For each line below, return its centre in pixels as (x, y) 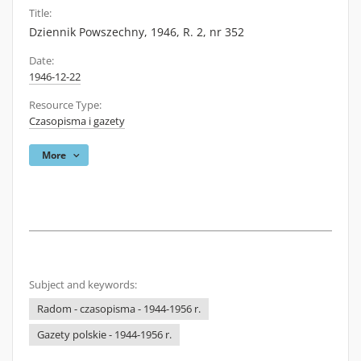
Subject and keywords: (83, 285)
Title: (40, 13)
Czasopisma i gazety (77, 121)
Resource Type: (65, 105)
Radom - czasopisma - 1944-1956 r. (119, 309)
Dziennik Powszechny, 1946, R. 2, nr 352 (137, 32)
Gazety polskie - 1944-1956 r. (104, 335)
